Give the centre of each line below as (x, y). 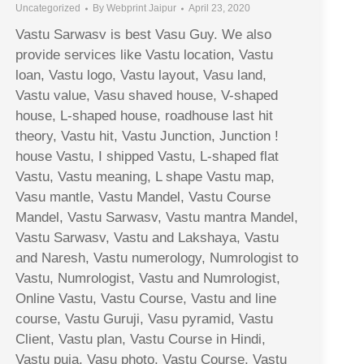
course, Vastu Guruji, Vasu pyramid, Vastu (144, 319)
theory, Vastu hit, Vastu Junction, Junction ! (147, 136)
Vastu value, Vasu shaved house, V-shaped (147, 96)
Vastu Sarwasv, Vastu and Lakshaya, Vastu (147, 238)
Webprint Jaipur (141, 9)
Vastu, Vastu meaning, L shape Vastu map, (145, 177)
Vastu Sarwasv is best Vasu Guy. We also (143, 35)
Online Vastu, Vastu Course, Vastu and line (146, 299)
